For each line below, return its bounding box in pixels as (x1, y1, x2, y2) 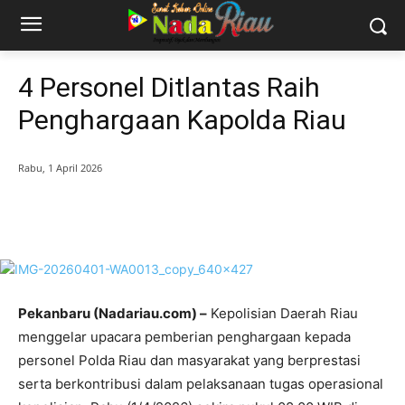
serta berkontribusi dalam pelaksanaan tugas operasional (18, 375, 383, 393)
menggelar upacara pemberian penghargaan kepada (18, 328, 351, 346)
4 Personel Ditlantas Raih (18, 71, 320, 103)
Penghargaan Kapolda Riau (18, 104, 346, 136)
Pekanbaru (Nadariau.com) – (18, 305, 207, 323)
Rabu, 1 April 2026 (18, 161, 102, 175)
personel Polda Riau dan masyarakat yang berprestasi (18, 352, 361, 370)
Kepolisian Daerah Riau (207, 305, 358, 323)
